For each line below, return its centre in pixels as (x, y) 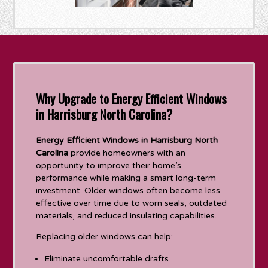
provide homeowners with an (127, 153)
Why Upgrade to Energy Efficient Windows (132, 98)
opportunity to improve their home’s (109, 165)
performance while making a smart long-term (126, 178)
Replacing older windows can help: (105, 236)
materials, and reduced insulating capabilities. (127, 215)
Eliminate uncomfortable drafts (107, 258)
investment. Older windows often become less (128, 190)
